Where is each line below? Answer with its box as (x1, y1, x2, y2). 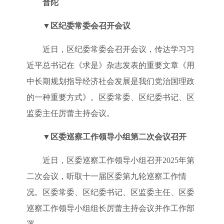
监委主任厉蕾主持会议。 (26, 108, 114, 117)
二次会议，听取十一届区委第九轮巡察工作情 (26, 171, 186, 180)
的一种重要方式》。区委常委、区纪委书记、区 (26, 92, 194, 101)
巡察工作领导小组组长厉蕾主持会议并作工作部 (26, 203, 194, 212)
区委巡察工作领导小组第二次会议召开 (50, 132, 186, 141)
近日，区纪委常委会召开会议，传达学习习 (42, 44, 194, 53)
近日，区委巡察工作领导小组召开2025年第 (42, 155, 194, 164)
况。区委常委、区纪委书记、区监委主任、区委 (26, 187, 194, 196)
